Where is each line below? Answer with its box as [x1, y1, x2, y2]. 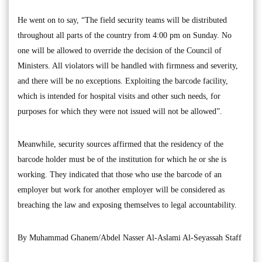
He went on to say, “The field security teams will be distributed [18, 15, 227, 25]
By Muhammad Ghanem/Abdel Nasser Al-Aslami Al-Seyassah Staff [18, 233, 242, 242]
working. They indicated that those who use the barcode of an [18, 170, 222, 179]
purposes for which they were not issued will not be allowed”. [18, 106, 222, 116]
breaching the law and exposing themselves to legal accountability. [18, 200, 237, 209]
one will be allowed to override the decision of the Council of [18, 46, 222, 55]
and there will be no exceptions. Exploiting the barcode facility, [18, 76, 228, 85]
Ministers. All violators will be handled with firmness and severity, [18, 61, 238, 70]
